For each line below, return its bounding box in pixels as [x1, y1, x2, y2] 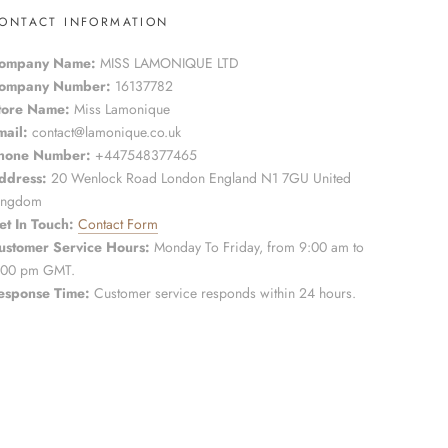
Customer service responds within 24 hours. [94, 283, 356, 304]
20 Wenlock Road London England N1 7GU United [51, 168, 351, 189]
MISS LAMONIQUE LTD [100, 53, 239, 74]
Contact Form [78, 214, 158, 235]
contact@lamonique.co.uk [28, 122, 181, 143]
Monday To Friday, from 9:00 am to [154, 237, 364, 258]
